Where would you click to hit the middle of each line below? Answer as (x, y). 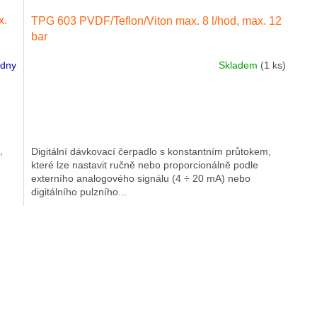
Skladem (239, 65)
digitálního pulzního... (79, 191)
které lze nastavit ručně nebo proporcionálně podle (145, 165)
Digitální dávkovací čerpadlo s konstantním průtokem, (151, 151)
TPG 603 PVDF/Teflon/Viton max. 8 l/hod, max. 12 (157, 21)
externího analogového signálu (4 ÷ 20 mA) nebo (141, 178)
